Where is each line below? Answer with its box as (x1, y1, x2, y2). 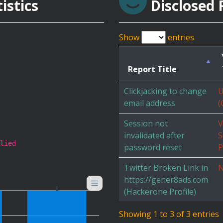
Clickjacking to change (124, 86, 207, 97)
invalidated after (124, 130, 185, 141)
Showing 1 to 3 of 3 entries (119, 209, 219, 220)
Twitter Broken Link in (124, 162, 208, 173)
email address (124, 98, 175, 109)
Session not (124, 118, 168, 129)
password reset (124, 142, 182, 153)
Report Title (128, 64, 177, 75)
